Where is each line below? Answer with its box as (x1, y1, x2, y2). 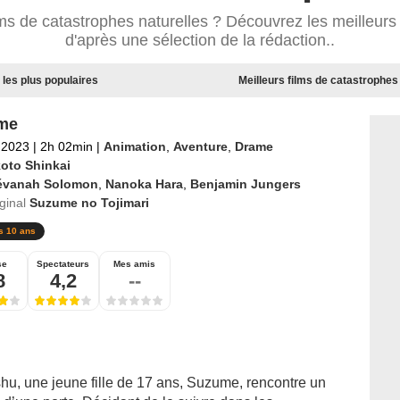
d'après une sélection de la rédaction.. (65, 31, 335, 49)
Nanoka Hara (104, 177, 183, 191)
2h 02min (36, 139, 96, 154)
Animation (103, 139, 166, 154)
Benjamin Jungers (189, 177, 301, 191)
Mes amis (113, 259, 155, 269)
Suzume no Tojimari (29, 196, 149, 210)
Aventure (172, 139, 228, 154)
